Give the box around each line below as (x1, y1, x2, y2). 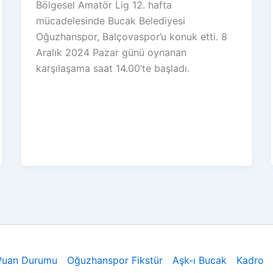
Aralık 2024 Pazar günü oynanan (35, 46, 186, 59)
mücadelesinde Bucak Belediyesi (35, 15, 185, 27)
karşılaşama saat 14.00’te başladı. (35, 62, 190, 75)
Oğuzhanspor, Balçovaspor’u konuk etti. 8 (35, 30, 227, 43)
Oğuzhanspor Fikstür (67, 254, 163, 267)
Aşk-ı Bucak (172, 254, 227, 267)
